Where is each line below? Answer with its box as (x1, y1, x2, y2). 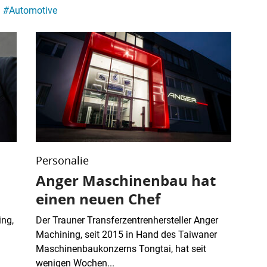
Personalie (36, 153, 89, 167)
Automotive (8, 5, 57, 17)
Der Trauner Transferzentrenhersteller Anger (36, 214, 218, 226)
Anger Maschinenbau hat (36, 170, 216, 191)
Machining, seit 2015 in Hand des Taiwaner (36, 228, 217, 240)
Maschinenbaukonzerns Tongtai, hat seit (36, 243, 206, 254)
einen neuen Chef (36, 188, 160, 209)
